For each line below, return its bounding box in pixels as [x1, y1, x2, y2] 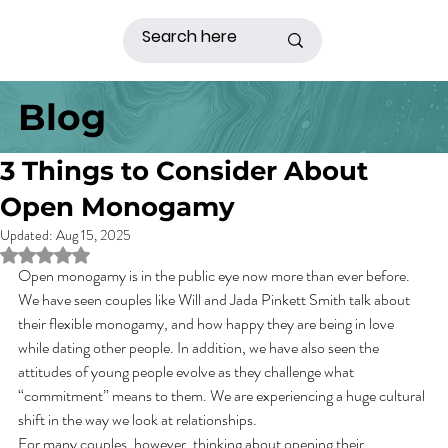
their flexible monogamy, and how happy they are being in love [18, 312, 397, 336]
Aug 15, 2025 [56, 225, 131, 246]
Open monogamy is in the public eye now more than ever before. [18, 264, 413, 288]
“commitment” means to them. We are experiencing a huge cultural [18, 384, 428, 408]
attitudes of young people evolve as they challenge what [18, 360, 357, 384]
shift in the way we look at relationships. [18, 408, 266, 432]
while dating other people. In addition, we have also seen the [18, 336, 382, 360]
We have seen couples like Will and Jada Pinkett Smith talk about [18, 288, 413, 312]
